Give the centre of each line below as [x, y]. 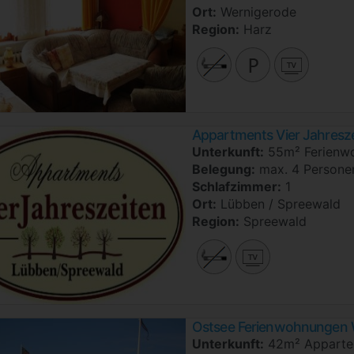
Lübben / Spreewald [279, 203]
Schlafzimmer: [237, 186]
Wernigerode [256, 11]
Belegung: [224, 169]
